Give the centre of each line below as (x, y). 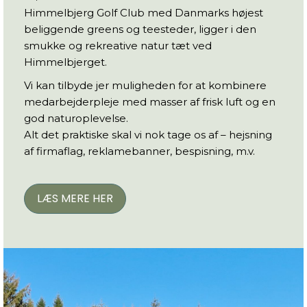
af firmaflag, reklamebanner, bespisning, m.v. (139, 151)
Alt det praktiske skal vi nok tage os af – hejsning (148, 135)
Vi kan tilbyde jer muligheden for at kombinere (145, 85)
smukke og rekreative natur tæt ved (118, 46)
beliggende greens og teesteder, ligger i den (140, 29)
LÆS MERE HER (75, 198)
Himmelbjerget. (65, 62)
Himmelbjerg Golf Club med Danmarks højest (144, 13)
